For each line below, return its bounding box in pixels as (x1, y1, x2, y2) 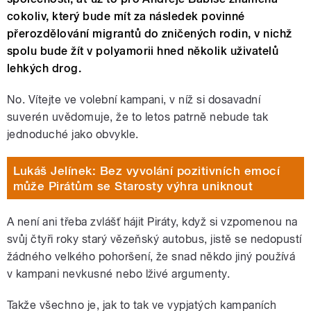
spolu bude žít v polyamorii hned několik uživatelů (7, 44, 279, 58)
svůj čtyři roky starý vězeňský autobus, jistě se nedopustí (7, 233, 302, 246)
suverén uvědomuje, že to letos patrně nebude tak (7, 110, 269, 124)
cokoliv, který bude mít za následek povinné (7, 10, 245, 24)
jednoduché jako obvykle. (7, 128, 139, 142)
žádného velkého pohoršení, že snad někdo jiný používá (7, 250, 296, 264)
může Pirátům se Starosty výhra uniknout (12, 178, 253, 193)
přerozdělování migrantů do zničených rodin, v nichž (7, 27, 292, 41)
